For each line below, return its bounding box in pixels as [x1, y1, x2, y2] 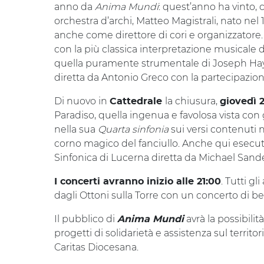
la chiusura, [165, 95, 220, 107]
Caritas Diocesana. [54, 242, 138, 253]
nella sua [54, 124, 98, 135]
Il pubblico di [54, 213, 117, 225]
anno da [54, 1, 95, 12]
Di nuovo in [54, 95, 110, 107]
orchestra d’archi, [54, 15, 134, 27]
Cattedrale [110, 97, 165, 106]
